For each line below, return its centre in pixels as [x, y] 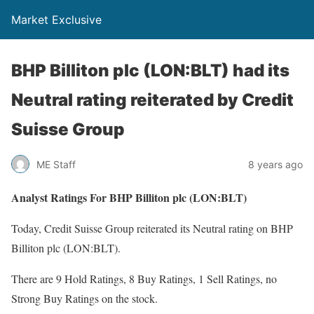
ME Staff [56, 164]
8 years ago [275, 164]
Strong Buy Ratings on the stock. [84, 298]
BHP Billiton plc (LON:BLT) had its [150, 70]
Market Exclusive [56, 20]
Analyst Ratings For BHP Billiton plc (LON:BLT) [129, 197]
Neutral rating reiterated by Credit [152, 100]
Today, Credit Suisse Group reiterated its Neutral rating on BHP [152, 228]
